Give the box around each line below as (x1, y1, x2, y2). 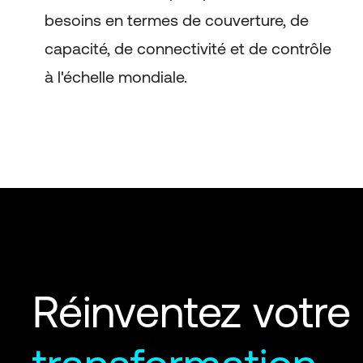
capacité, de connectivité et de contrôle (44, 39, 331, 58)
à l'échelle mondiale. (44, 67, 187, 86)
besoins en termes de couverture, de (44, 11, 309, 29)
